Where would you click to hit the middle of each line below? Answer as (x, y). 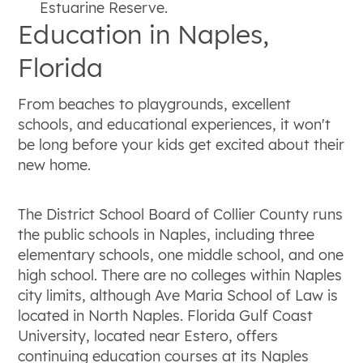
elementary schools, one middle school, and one (181, 254)
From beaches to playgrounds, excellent (155, 104)
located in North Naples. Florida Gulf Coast (166, 315)
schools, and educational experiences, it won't (175, 124)
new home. (55, 164)
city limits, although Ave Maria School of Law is (178, 295)
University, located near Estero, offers (148, 335)
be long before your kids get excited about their (181, 144)
